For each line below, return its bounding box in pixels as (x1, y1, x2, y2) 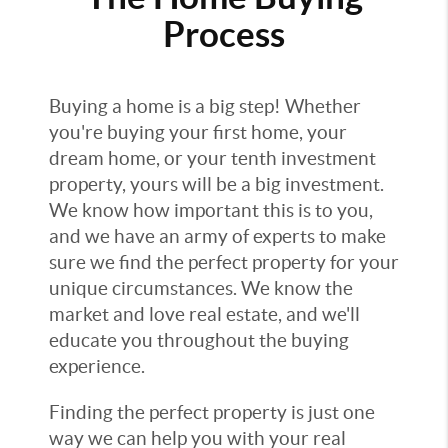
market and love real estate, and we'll (49, 304, 360, 325)
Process (163, 15, 285, 54)
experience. (49, 356, 145, 377)
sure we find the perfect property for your (49, 252, 399, 273)
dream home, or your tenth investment (49, 148, 376, 169)
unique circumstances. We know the (49, 278, 353, 299)
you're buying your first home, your (49, 122, 347, 143)
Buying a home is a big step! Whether (49, 96, 361, 117)
